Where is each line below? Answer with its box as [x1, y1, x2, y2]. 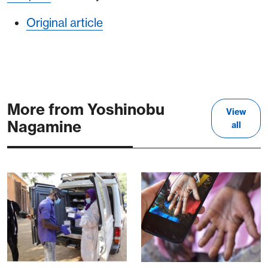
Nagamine [7, 117, 81, 137]
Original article [26, 16, 103, 31]
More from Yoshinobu [7, 100, 165, 120]
